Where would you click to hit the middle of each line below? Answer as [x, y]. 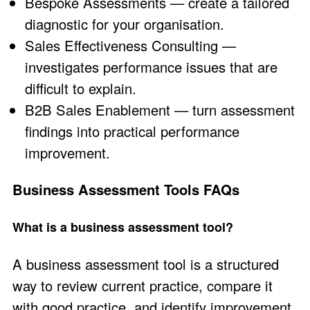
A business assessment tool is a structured [146, 264]
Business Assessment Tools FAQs [126, 189]
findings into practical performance [132, 131]
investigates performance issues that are [151, 66]
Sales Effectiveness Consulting [121, 45]
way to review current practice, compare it [143, 286]
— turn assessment [232, 109]
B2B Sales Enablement [98, 109]
